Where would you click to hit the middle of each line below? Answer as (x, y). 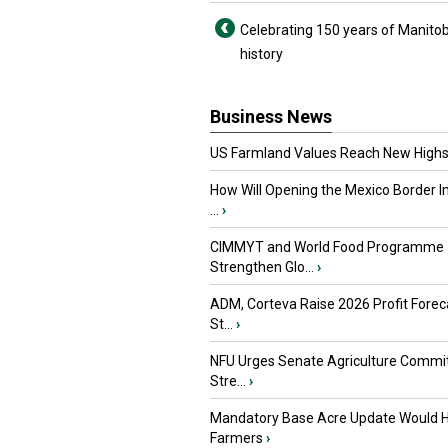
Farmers (236, 438)
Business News (271, 116)
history (261, 54)
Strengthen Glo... (262, 267)
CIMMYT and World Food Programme (327, 247)
